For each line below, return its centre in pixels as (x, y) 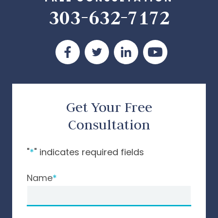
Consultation (109, 125)
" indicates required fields (89, 152)
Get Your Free (109, 107)
